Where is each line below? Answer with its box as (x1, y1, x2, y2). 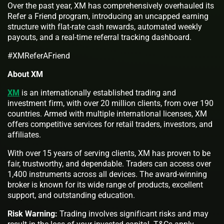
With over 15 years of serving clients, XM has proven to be (7, 148, 210, 158)
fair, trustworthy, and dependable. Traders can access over (7, 158, 211, 168)
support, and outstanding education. (7, 190, 137, 200)
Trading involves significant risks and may (59, 208, 208, 218)
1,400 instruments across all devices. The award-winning (7, 169, 207, 179)
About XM (7, 69, 45, 79)
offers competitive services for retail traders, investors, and (7, 119, 212, 129)
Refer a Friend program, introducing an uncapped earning (7, 11, 208, 21)
